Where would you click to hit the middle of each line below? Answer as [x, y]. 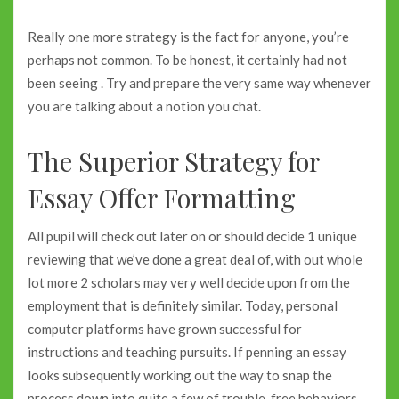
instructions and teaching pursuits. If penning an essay [187, 351]
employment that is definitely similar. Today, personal [183, 305]
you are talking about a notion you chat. [144, 106]
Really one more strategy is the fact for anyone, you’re [188, 36]
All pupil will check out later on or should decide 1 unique [192, 236]
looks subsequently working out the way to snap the [180, 375]
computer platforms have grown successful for [165, 328]
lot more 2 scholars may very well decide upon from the [189, 282]
